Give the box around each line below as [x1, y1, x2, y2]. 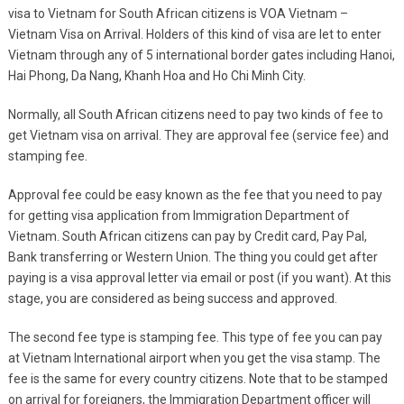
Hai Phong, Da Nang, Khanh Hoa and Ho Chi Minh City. [7, 68, 306, 83]
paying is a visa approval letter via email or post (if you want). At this [7, 270, 391, 285]
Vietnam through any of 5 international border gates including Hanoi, [7, 47, 395, 62]
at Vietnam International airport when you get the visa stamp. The [7, 350, 381, 365]
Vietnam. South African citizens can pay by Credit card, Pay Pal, [7, 228, 367, 243]
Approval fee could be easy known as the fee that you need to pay [7, 187, 382, 202]
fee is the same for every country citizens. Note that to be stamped [7, 371, 388, 386]
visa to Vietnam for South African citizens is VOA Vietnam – [7, 5, 348, 21]
